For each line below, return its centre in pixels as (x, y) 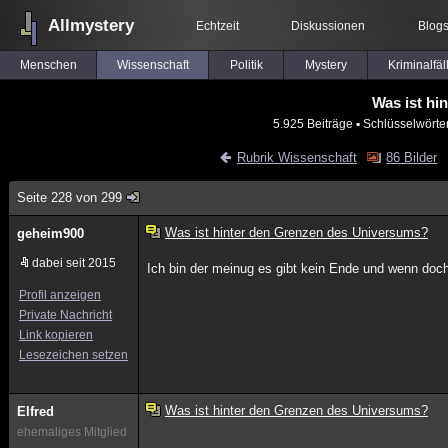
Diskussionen (328, 26)
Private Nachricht (65, 315)
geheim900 (50, 233)
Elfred (35, 411)
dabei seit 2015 (74, 263)
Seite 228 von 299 (69, 197)
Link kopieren (56, 335)
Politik (246, 65)
